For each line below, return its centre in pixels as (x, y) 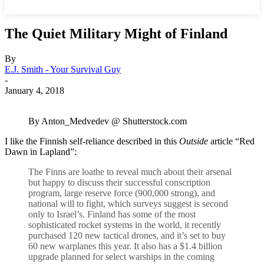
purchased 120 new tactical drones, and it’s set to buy (127, 235)
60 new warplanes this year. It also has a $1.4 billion (125, 246)
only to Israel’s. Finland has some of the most (112, 214)
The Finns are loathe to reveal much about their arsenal (130, 171)
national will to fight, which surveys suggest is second (128, 203)
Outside (192, 141)
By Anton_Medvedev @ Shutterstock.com (108, 121)
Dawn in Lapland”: (41, 151)
